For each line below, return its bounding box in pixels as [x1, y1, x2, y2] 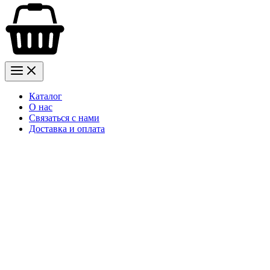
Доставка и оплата [29, 124, 105, 134]
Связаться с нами [29, 113, 99, 124]
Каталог [29, 91, 62, 102]
